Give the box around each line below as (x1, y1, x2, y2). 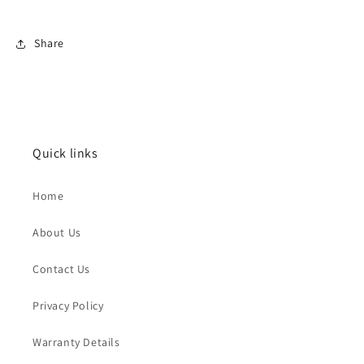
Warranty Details (32, 334, 120, 349)
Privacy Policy (32, 297, 104, 313)
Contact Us (32, 261, 90, 276)
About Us (32, 224, 81, 240)
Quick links (32, 144, 98, 162)
